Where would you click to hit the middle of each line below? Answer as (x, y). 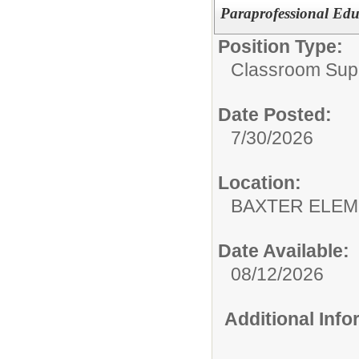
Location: (260, 182)
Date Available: (284, 250)
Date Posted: (275, 114)
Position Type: (280, 46)
